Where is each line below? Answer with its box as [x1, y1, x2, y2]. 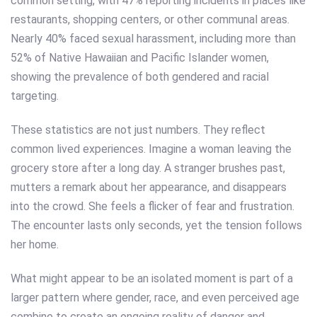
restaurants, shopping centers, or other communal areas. [11, 13, 289, 27]
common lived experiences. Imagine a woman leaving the [11, 142, 292, 156]
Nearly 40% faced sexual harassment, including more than [11, 32, 296, 46]
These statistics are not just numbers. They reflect [11, 122, 265, 137]
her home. [11, 237, 59, 251]
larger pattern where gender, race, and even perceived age [11, 290, 299, 304]
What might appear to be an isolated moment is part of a [11, 271, 293, 285]
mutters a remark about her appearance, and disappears [11, 180, 287, 194]
